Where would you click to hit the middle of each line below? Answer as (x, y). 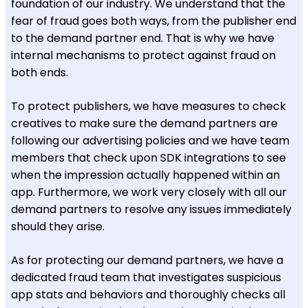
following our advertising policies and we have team (150, 140)
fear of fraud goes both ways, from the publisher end (154, 21)
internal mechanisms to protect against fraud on (143, 55)
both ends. (41, 72)
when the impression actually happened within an (145, 175)
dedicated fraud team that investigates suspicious (146, 277)
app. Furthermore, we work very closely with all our (149, 192)
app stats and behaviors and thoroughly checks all (148, 294)
